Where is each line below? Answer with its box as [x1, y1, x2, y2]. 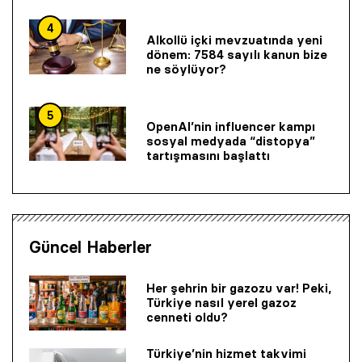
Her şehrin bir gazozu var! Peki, [146, 280, 331, 296]
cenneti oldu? [146, 309, 228, 325]
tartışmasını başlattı [146, 148, 270, 164]
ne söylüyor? [146, 61, 226, 77]
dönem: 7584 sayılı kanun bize [146, 46, 327, 62]
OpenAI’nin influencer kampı [146, 119, 315, 135]
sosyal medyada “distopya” [146, 133, 315, 149]
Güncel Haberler [29, 238, 152, 258]
